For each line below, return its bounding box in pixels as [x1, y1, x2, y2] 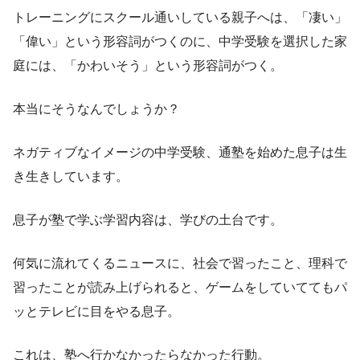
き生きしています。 [13, 170, 129, 184]
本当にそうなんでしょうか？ [13, 102, 180, 117]
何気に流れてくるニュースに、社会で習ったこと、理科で [13, 256, 347, 271]
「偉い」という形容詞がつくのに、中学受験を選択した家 [13, 35, 347, 49]
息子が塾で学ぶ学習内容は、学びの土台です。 [13, 213, 283, 227]
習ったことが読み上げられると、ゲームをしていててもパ [13, 280, 347, 295]
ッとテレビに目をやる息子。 [13, 305, 180, 319]
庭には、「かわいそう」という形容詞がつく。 [13, 59, 283, 73]
